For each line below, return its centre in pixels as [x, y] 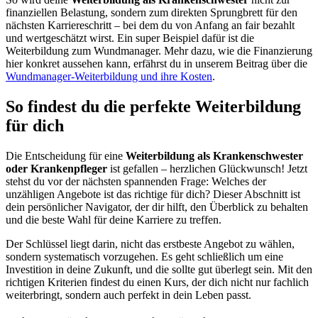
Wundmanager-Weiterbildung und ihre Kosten [109, 77]
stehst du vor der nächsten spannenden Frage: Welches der [136, 182]
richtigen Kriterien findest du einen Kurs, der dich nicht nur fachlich [157, 283]
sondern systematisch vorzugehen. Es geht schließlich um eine [144, 257]
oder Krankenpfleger [56, 169]
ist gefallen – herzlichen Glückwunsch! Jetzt [207, 169]
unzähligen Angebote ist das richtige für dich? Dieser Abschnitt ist [153, 194]
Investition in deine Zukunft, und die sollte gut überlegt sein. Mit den [159, 270]
